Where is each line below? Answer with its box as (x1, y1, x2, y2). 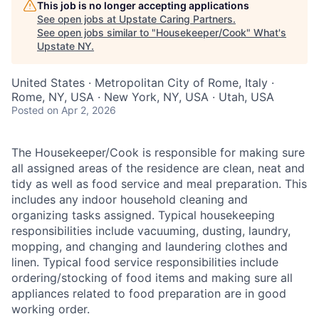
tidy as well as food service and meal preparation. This (11, 177, 307, 191)
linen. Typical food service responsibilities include (11, 255, 278, 269)
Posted (11, 104, 44, 116)
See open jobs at (37, 13, 119, 25)
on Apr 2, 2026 (47, 104, 116, 116)
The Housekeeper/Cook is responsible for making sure (11, 145, 305, 159)
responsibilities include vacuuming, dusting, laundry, (11, 224, 291, 238)
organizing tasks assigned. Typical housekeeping (11, 208, 275, 222)
